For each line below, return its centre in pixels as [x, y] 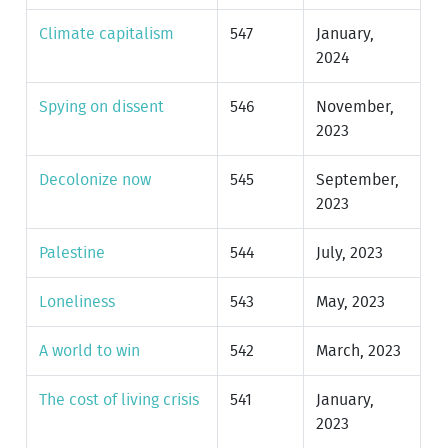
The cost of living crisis [119, 399]
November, [355, 106]
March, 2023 [359, 350]
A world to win [90, 350]
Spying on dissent [102, 106]
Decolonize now [95, 179]
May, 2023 [351, 301]
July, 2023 [350, 252]
